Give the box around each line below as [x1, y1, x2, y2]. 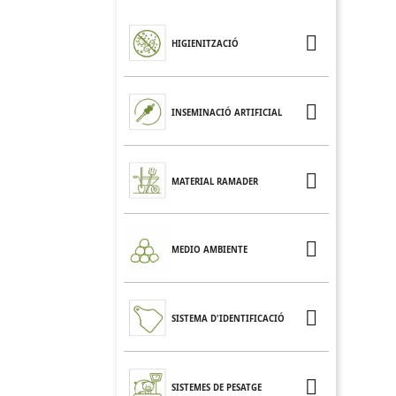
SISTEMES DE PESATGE [171, 382, 262, 394]
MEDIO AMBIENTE [171, 244, 247, 256]
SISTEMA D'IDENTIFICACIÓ [171, 313, 285, 325]
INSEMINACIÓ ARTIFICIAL [171, 106, 282, 118]
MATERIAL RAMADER [171, 175, 258, 187]
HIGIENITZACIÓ [171, 37, 239, 49]
